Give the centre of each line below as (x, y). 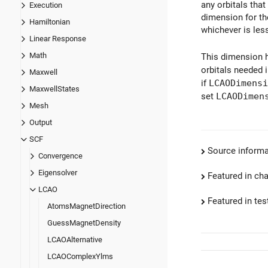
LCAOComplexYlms (80, 257)
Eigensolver (58, 173)
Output (41, 123)
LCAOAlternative (75, 240)
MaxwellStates (54, 89)
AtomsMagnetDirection (86, 206)
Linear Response (58, 39)
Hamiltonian (50, 22)
